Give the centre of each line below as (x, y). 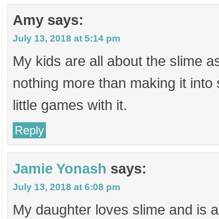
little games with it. (70, 105)
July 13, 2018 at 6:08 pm (66, 187)
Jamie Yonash (60, 169)
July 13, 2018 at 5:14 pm (66, 38)
